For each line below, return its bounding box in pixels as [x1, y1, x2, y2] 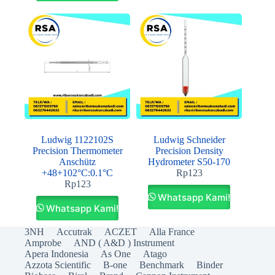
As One [101, 249, 131, 260]
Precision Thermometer [32, 145, 123, 157]
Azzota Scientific [25, 260, 91, 271]
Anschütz [59, 157, 96, 168]
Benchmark [139, 260, 184, 271]
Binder [196, 260, 223, 271]
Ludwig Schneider [153, 134, 225, 145]
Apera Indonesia [25, 249, 88, 260]
